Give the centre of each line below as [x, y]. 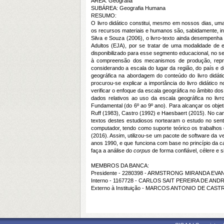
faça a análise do [112, 150]
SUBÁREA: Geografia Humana [128, 8]
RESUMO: [104, 15]
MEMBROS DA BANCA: [120, 165]
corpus [142, 150]
